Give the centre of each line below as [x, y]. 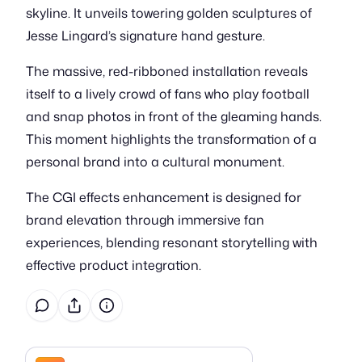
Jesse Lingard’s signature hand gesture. [145, 36]
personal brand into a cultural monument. [155, 162]
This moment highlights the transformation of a [171, 139]
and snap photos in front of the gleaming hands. [174, 116]
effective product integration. [114, 265]
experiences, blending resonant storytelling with [172, 242]
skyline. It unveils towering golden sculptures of [169, 13]
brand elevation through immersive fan [145, 220]
